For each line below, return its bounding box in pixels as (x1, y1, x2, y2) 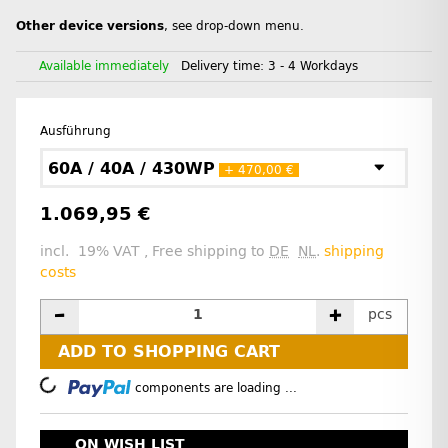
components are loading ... (135, 380, 298, 395)
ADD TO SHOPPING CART (58, 342, 280, 362)
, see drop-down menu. (164, 19, 304, 34)
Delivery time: (181, 59, 268, 74)
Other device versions (16, 19, 164, 34)
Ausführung (40, 124, 119, 139)
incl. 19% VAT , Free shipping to (40, 243, 269, 261)
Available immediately (39, 59, 169, 74)
